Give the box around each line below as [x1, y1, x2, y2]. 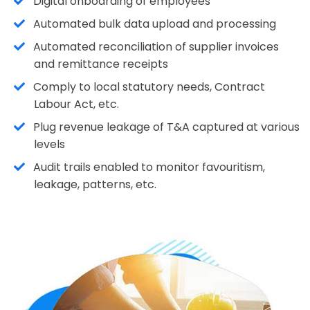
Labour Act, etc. [33, 96, 119, 113]
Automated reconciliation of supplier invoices [33, 39, 280, 55]
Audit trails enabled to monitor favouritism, [33, 159, 266, 176]
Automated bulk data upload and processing [33, 16, 277, 33]
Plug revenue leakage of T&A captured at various [33, 119, 300, 136]
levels [33, 136, 65, 153]
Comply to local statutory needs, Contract [33, 79, 266, 95]
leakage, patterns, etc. [33, 176, 156, 193]
